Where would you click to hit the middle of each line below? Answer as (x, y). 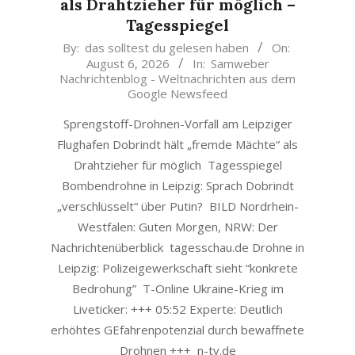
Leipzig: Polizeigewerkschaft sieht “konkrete (177, 268)
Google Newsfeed (177, 94)
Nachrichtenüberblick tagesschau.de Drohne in (177, 247)
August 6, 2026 (128, 63)
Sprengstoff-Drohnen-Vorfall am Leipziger (177, 124)
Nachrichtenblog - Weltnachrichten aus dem (177, 78)
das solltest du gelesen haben (167, 48)
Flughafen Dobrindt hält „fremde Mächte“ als (177, 144)
